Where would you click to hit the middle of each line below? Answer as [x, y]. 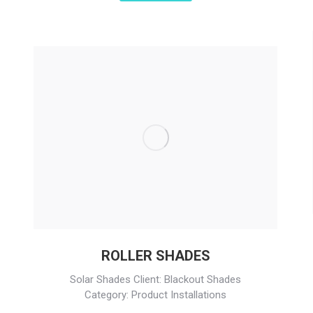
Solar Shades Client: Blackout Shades [155, 279]
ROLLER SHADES [155, 255]
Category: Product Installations [155, 294]
